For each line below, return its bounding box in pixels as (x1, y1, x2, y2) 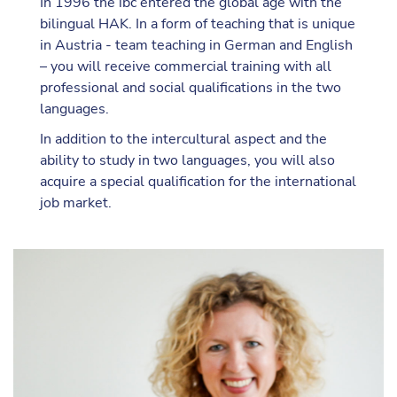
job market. (40, 193, 112, 213)
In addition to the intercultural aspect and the (40, 129, 327, 149)
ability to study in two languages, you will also (40, 151, 335, 170)
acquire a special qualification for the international (40, 172, 356, 191)
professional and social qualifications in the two (40, 78, 341, 97)
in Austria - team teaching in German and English (40, 35, 353, 55)
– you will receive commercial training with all (40, 57, 331, 76)
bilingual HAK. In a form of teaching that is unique (40, 14, 355, 34)
